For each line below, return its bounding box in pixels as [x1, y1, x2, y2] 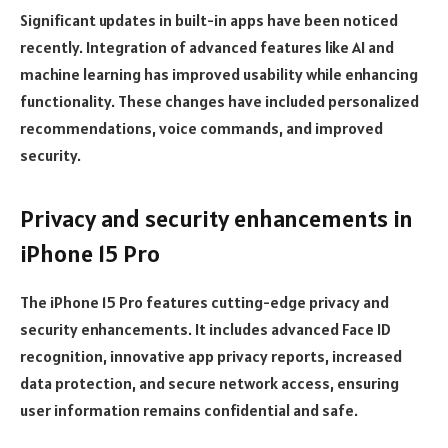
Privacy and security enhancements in [20, 203, 413, 235]
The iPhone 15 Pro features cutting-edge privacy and [20, 291, 389, 312]
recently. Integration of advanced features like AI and [20, 36, 394, 57]
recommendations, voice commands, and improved [20, 117, 383, 138]
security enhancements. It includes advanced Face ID [20, 318, 391, 339]
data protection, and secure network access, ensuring [20, 372, 399, 393]
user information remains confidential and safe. [20, 399, 358, 420]
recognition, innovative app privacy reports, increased [20, 345, 402, 366]
